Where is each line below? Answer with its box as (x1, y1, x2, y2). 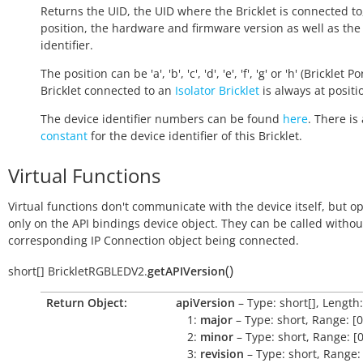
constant (41, 128, 88, 143)
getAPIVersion (147, 263, 225, 279)
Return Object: (46, 295, 127, 310)
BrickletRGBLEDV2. (48, 263, 147, 279)
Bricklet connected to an (41, 83, 175, 98)
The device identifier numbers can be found (41, 111, 283, 126)
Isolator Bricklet (175, 83, 259, 98)
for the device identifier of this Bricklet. (88, 128, 302, 143)
